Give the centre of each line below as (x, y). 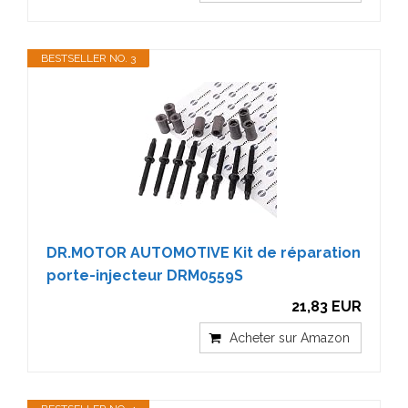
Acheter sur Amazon (290, 338)
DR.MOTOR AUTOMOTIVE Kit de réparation (204, 253)
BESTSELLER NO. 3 (88, 58)
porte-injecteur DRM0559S (145, 275)
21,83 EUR (326, 306)
